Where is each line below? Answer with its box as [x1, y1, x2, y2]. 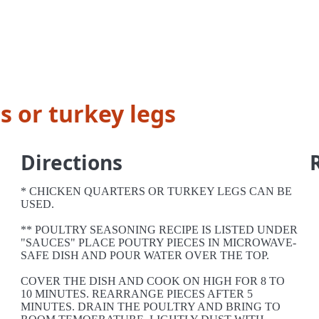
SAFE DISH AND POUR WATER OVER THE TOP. [21, 249, 270, 261]
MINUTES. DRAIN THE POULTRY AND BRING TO [21, 300, 281, 313]
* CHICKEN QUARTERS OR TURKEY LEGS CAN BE [21, 185, 293, 197]
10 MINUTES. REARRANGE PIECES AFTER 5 [21, 288, 253, 300]
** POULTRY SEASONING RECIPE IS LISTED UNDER [21, 224, 298, 236]
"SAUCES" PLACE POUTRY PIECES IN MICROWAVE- [21, 236, 297, 249]
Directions [21, 149, 123, 176]
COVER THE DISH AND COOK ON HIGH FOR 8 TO [21, 275, 286, 287]
